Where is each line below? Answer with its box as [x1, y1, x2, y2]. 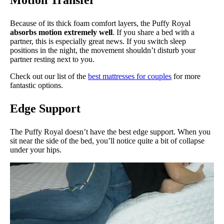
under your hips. [10, 145, 61, 154]
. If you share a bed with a [112, 27, 194, 36]
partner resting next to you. [10, 54, 94, 63]
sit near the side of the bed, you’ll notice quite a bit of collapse [10, 136, 204, 145]
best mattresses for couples [88, 71, 171, 80]
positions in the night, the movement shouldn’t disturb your [10, 45, 195, 54]
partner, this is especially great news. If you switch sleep [10, 36, 186, 45]
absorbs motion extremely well [10, 27, 112, 36]
